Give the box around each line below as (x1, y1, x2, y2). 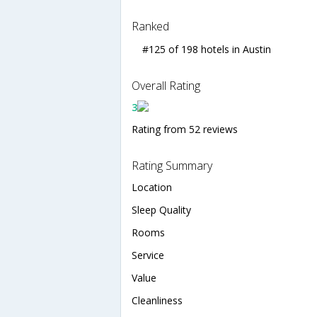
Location (132, 180, 172, 194)
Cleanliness (132, 293, 183, 307)
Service (132, 248, 164, 262)
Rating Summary (132, 157, 212, 173)
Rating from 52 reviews (132, 122, 238, 136)
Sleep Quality (132, 202, 191, 217)
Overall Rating (132, 77, 200, 93)
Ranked (132, 18, 169, 34)
